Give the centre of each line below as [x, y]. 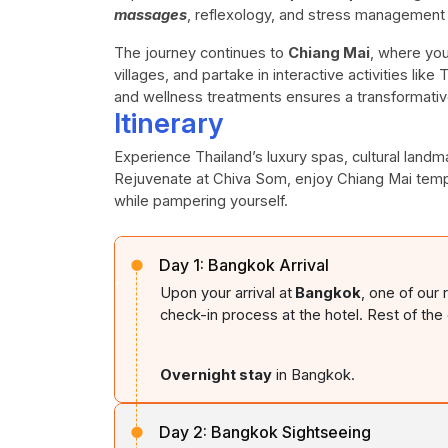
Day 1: [181, 265]
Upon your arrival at [226, 293]
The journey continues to [201, 53]
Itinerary [168, 123]
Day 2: [183, 432]
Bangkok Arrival [268, 265]
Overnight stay [216, 375]
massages [150, 15]
